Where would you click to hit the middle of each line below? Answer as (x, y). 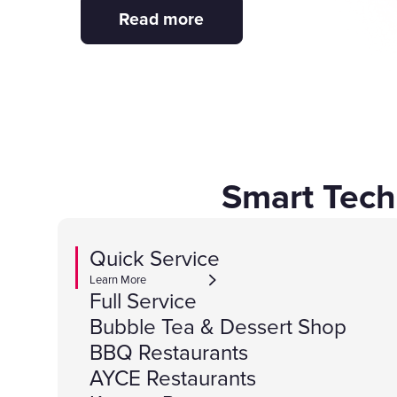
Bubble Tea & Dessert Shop (218, 327)
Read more (162, 19)
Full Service (143, 302)
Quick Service (154, 259)
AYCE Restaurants (172, 379)
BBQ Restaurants (168, 353)
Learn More (117, 280)
